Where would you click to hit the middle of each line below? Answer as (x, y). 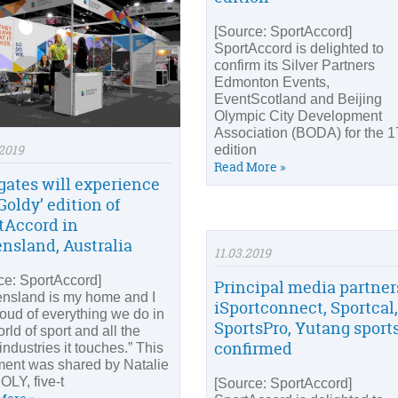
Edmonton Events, (272, 82)
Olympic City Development (298, 116)
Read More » (250, 167)
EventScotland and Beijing (298, 99)
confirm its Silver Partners (295, 65)
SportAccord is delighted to (299, 48)
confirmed (253, 349)
